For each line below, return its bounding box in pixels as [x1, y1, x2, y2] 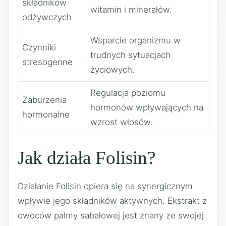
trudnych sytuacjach [90, 49, 171, 60]
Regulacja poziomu [90, 87, 165, 98]
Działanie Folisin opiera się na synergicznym [18, 181, 193, 191]
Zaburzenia [22, 94, 67, 105]
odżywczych [22, 12, 72, 22]
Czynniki [22, 42, 56, 52]
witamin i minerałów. [90, 4, 172, 15]
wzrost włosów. [90, 117, 153, 127]
